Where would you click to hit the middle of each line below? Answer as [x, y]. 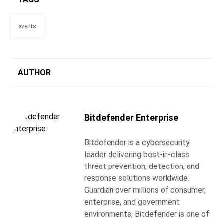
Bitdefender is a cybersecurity [137, 143]
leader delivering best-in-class [137, 155]
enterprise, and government [132, 202]
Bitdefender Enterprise [131, 118]
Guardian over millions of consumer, [145, 190]
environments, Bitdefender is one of [147, 214]
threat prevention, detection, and [142, 166]
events [27, 27]
